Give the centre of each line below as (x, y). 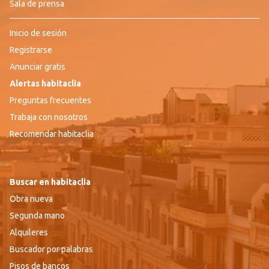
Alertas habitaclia (45, 83)
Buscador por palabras (51, 249)
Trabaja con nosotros (49, 117)
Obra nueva (31, 198)
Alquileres (29, 232)
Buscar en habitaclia (50, 182)
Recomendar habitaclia (52, 134)
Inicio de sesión (38, 33)
